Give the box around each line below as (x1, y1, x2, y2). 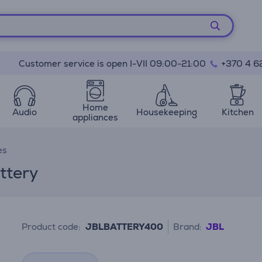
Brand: (173, 221, 202, 232)
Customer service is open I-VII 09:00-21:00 (18, 58, 208, 69)
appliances (73, 111, 119, 123)
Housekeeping (136, 106, 197, 118)
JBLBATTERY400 (85, 221, 164, 232)
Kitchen (221, 106, 254, 118)
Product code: (22, 221, 81, 232)
